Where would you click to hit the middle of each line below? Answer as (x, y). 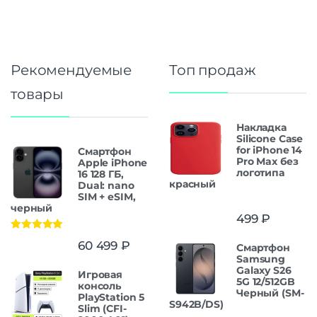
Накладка (261, 127)
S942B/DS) (196, 305)
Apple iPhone (113, 162)
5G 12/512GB (266, 282)
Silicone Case (270, 138)
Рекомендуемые (71, 70)
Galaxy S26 (264, 271)
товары (38, 94)
